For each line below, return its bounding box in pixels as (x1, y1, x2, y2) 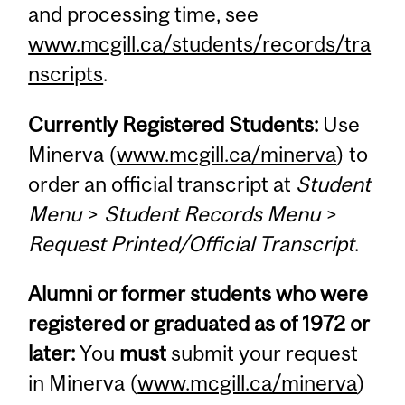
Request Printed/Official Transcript (28, 231, 355, 256)
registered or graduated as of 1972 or (28, 311, 371, 336)
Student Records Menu (104, 201, 321, 226)
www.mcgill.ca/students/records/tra (28, 32, 372, 57)
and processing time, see (28, 2, 259, 27)
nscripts (28, 61, 104, 87)
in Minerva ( (28, 371, 138, 396)
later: (28, 341, 76, 366)
